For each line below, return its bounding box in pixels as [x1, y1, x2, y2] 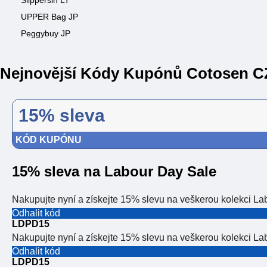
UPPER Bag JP [21, 12, 78, 21]
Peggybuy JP [21, 29, 70, 38]
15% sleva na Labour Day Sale [12, 163, 216, 180]
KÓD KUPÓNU [15, 135, 82, 145]
